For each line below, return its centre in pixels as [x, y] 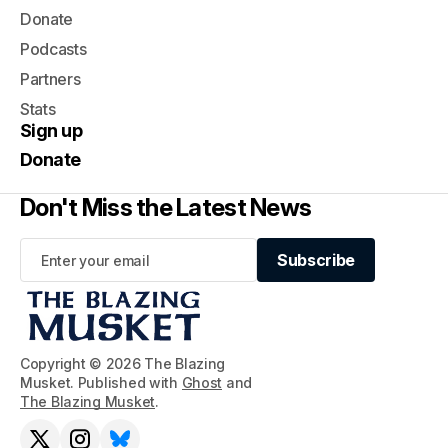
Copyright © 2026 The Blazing [123, 363]
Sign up [51, 130]
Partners [50, 79]
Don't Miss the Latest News [166, 207]
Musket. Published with [101, 382]
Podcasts [53, 49]
